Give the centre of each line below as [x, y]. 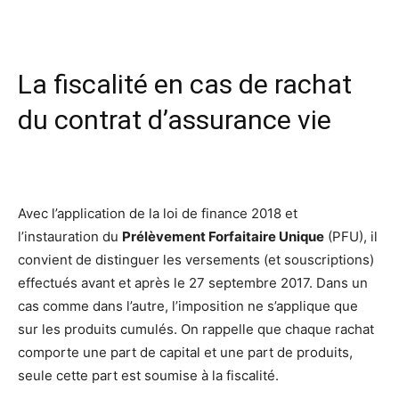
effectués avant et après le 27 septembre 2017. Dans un [193, 283]
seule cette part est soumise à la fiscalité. [148, 376]
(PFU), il [351, 237]
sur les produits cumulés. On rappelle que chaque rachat [196, 330]
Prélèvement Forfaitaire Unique [223, 237]
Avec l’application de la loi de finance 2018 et [158, 214]
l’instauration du [70, 237]
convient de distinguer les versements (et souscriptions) [196, 260]
